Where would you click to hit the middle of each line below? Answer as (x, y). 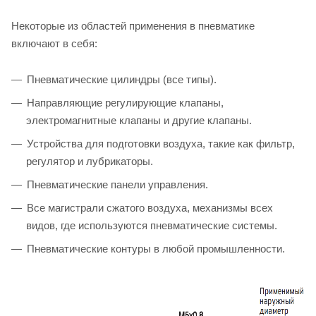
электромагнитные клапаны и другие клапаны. (139, 120)
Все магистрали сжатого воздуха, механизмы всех (150, 207)
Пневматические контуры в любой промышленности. (157, 248)
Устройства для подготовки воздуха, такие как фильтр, (161, 143)
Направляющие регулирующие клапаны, (125, 102)
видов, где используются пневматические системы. (152, 225)
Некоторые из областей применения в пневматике (133, 25)
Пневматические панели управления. (117, 184)
